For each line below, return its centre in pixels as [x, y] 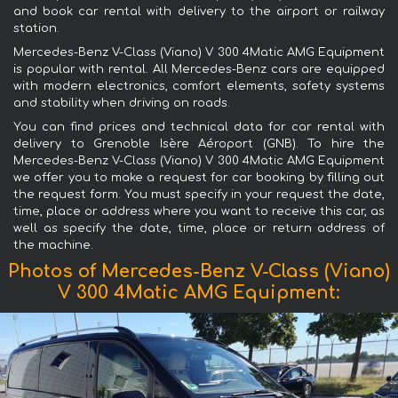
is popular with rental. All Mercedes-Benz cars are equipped [199, 69]
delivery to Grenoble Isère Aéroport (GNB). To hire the [199, 143]
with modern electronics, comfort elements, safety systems [199, 86]
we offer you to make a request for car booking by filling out [199, 177]
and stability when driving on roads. [122, 103]
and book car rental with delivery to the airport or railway [199, 11]
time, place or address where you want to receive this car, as [199, 211]
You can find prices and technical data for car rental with [199, 127]
